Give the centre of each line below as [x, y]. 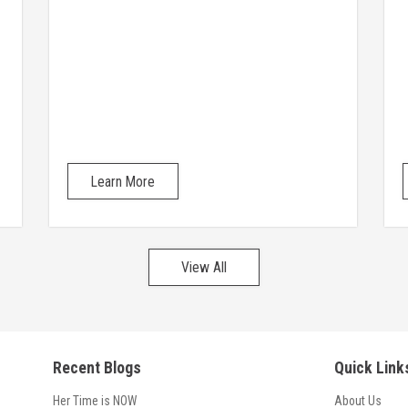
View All [204, 268]
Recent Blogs [97, 368]
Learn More [122, 181]
